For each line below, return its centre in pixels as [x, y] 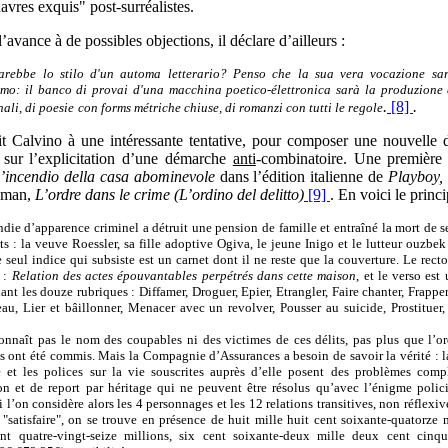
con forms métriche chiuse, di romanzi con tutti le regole [230, 107]
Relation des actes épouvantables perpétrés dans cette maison [184, 275]
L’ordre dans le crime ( [107, 194]
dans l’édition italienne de [301, 176]
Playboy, [416, 176]
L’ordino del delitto [239, 194]
